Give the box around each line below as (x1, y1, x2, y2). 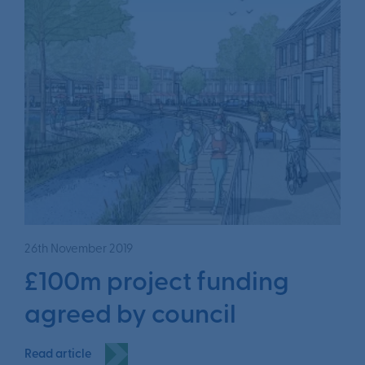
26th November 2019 (24, 244, 133, 257)
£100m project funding (24, 270, 289, 297)
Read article (24, 348, 91, 361)
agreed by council (24, 303, 236, 330)
